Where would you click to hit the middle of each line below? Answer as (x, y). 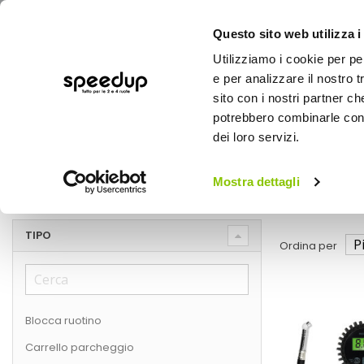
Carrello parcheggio (80, 348)
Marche (90, 168)
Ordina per (308, 246)
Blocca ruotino (63, 321)
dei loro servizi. (256, 137)
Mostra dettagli (256, 182)
